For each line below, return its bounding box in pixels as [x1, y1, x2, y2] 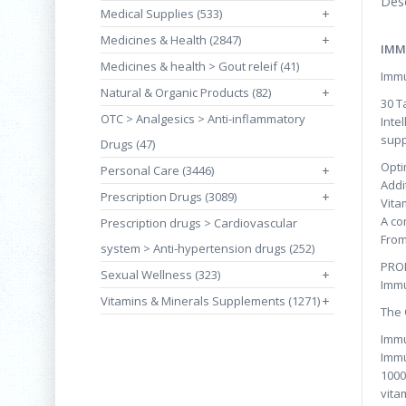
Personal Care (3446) [101, 162, 214, 179]
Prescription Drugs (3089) [101, 188, 237, 205]
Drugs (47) [101, 136, 155, 152]
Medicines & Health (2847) [101, 32, 241, 48]
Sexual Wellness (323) [101, 266, 220, 283]
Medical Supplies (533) [101, 5, 222, 22]
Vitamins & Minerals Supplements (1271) [101, 293, 320, 309]
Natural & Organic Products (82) [101, 84, 271, 101]
